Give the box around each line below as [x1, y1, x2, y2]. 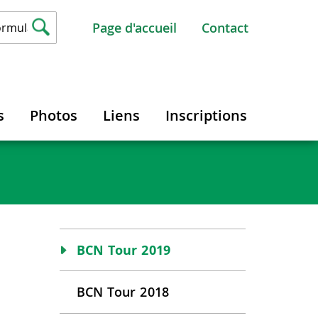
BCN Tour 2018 [76, 283, 170, 300]
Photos [30, 106, 77, 125]
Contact [202, 19, 248, 36]
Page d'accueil [92, 19, 177, 36]
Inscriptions [165, 106, 247, 125]
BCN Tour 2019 [76, 241, 171, 258]
